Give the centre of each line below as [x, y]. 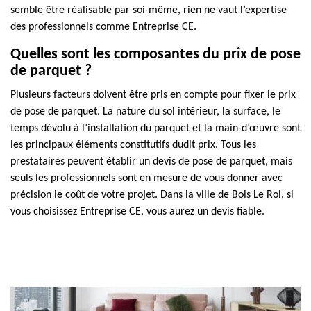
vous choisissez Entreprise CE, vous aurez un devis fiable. [137, 212]
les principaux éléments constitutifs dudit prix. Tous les [133, 145]
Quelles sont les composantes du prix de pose [155, 54]
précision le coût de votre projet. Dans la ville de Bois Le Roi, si [152, 195]
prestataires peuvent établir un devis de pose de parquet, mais [151, 162]
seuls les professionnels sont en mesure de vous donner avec [146, 178]
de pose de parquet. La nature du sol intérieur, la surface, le [145, 112]
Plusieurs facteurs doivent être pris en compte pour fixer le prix [153, 95]
